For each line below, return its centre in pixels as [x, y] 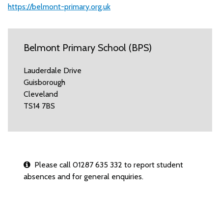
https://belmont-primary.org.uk [59, 7]
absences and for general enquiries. [83, 177]
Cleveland [41, 94]
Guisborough [44, 82]
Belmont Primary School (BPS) [88, 48]
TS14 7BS [39, 106]
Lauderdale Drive [53, 70]
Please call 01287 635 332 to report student [107, 165]
